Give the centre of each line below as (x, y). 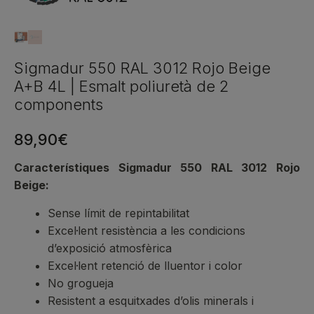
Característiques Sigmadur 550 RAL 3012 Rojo (157, 168)
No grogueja (81, 284)
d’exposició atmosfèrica (110, 248)
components (59, 105)
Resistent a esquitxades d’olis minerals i (151, 301)
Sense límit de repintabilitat (118, 213)
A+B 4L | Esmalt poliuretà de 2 (121, 87)
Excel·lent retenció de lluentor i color (145, 266)
